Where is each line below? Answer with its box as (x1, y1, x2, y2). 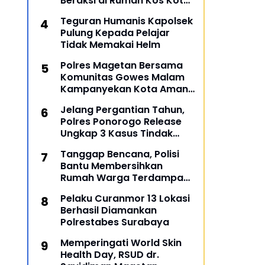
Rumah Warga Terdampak (60, 171, 189, 185)
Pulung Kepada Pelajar (60, 26, 170, 40)
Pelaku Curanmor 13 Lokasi (60, 192, 190, 205)
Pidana (60, 138, 94, 152)
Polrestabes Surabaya (60, 215, 169, 229)
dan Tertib (60, 94, 111, 108)
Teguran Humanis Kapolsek (60, 14, 193, 28)
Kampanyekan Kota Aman (60, 82, 188, 96)
